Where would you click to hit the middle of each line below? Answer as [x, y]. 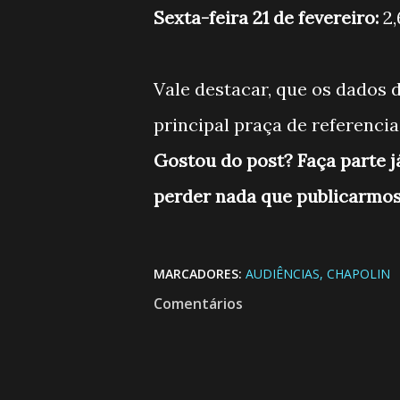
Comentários [198, 303]
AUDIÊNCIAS [283, 273]
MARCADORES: [198, 273]
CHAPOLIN [358, 273]
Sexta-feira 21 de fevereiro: [268, 17]
